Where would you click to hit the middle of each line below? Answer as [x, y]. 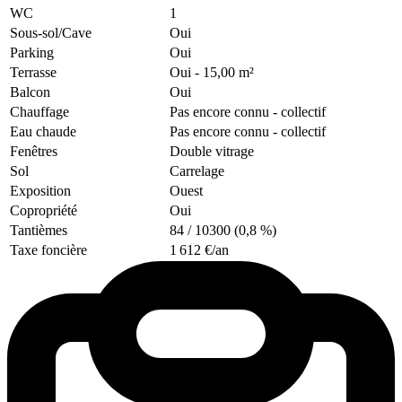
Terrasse [33, 72]
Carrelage [197, 170]
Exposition [40, 190]
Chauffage [39, 111]
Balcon [30, 92]
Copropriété [44, 210]
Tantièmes [39, 230]
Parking [32, 52]
